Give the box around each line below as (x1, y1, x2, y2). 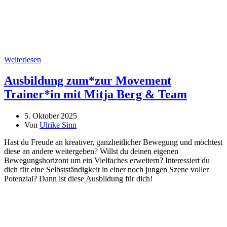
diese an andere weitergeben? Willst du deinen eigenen (4, 147, 178, 156)
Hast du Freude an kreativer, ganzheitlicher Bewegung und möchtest (4, 138, 222, 147)
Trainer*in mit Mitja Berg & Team (4, 88, 187, 101)
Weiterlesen (4, 55, 41, 64)
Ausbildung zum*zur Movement (4, 74, 171, 88)
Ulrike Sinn (40, 121, 77, 130)
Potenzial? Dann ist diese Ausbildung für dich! (4, 174, 153, 183)
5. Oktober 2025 (24, 111, 77, 121)
